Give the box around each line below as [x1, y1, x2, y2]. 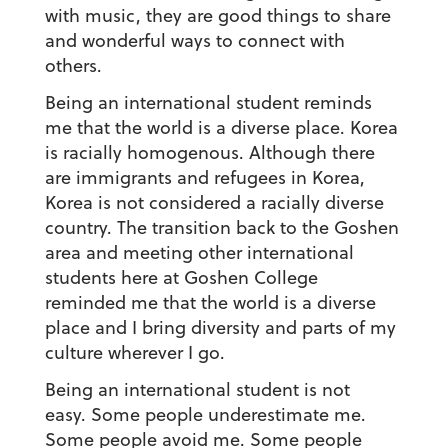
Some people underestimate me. [90, 402, 366, 428]
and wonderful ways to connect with [44, 28, 345, 54]
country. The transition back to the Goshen [44, 215, 399, 241]
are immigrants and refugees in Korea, [44, 165, 365, 191]
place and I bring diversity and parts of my [44, 315, 396, 341]
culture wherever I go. [44, 340, 225, 366]
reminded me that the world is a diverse [44, 290, 376, 316]
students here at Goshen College [44, 265, 318, 291]
